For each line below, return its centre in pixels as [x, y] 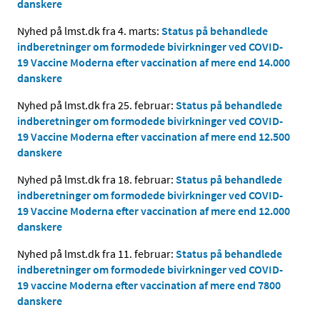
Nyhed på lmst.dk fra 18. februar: [96, 179]
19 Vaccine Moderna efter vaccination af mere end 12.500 [154, 136]
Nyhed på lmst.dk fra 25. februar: [95, 105]
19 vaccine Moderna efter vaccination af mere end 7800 [149, 285]
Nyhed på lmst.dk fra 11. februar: [96, 253]
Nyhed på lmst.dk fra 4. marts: [89, 30]
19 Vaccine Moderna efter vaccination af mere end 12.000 [154, 210]
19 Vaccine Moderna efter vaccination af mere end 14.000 [154, 62]
